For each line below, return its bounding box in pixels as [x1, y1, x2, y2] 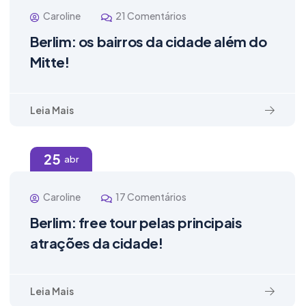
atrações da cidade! [30, 234, 163, 252]
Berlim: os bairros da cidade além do [30, 33, 267, 51]
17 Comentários [115, 191, 186, 204]
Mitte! [30, 53, 70, 71]
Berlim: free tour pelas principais [30, 214, 242, 232]
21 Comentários [115, 10, 186, 23]
